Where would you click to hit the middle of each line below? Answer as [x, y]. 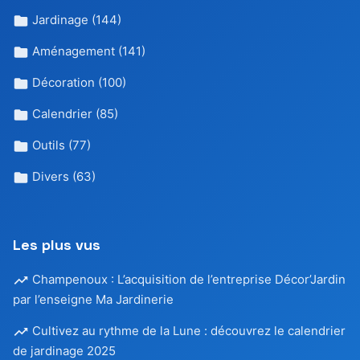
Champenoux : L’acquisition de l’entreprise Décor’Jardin [187, 279]
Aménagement [74, 51]
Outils [49, 145]
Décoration [63, 82]
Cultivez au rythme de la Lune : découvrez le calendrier [187, 331]
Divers [51, 176]
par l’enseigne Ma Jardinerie [93, 299]
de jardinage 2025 [64, 351]
